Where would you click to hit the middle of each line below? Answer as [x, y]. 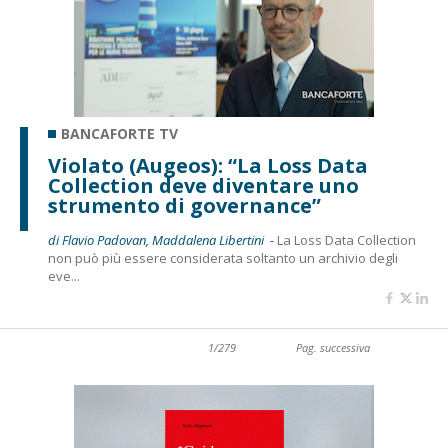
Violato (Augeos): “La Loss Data [208, 165]
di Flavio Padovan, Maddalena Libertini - [162, 240]
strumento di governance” [184, 205]
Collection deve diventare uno [203, 185]
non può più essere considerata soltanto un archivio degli [223, 258]
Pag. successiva [332, 347]
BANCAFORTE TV [119, 133]
